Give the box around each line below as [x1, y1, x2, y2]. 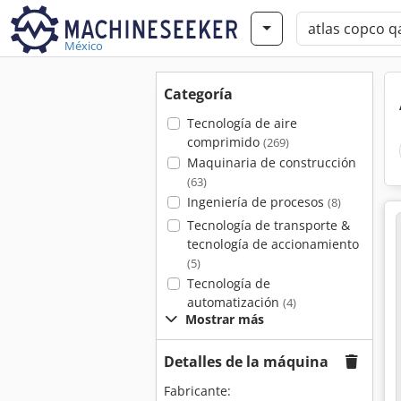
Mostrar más [185, 311, 264, 328]
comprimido [186, 133, 263, 150]
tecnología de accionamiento [186, 235, 359, 252]
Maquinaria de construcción [186, 154, 356, 171]
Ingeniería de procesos [186, 193, 328, 210]
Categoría [164, 84, 233, 104]
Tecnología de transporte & [186, 217, 350, 234]
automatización [186, 294, 283, 311]
